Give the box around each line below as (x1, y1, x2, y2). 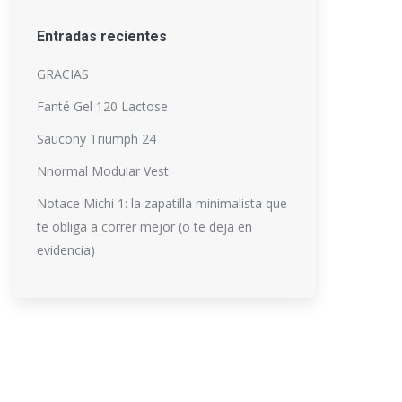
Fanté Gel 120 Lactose (37, 98, 168, 115)
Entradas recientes (37, 28, 167, 45)
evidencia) (37, 241, 95, 258)
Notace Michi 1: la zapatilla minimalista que (37, 195, 287, 212)
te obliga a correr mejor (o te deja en (37, 218, 252, 235)
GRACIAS (37, 66, 89, 83)
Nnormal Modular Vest (37, 162, 169, 179)
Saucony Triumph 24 (37, 130, 156, 147)
